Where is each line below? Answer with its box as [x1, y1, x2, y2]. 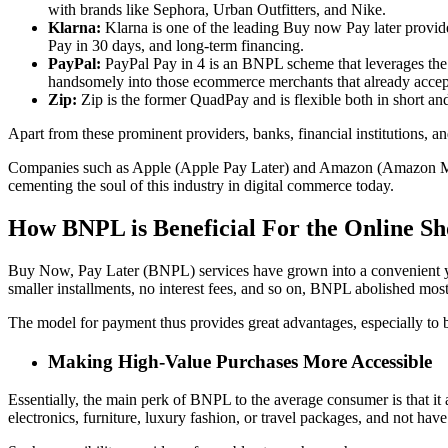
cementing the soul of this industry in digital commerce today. [8, 177, 394, 195]
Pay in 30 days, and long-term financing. [48, 37, 304, 55]
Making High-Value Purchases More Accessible [48, 350, 432, 372]
